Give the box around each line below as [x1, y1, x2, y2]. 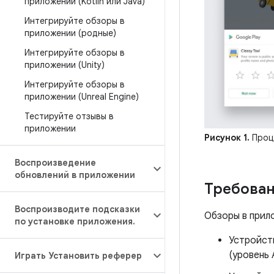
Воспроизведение [15, 157, 96, 168]
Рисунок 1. [204, 132, 250, 144]
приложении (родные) [24, 28, 116, 39]
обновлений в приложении [15, 169, 135, 180]
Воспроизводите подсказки [15, 204, 140, 215]
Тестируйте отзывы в [24, 111, 114, 122]
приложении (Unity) [24, 59, 105, 70]
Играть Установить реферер [15, 250, 142, 261]
